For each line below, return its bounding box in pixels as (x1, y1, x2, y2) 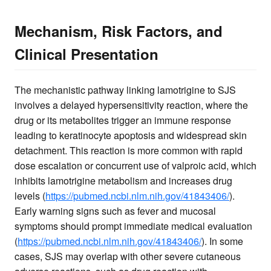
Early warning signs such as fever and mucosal (15, 204, 216, 218)
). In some (201, 234, 243, 249)
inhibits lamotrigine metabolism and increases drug (15, 174, 232, 188)
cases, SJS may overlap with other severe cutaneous (15, 249, 241, 264)
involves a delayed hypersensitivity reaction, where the (15, 98, 248, 113)
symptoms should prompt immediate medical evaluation (15, 219, 252, 233)
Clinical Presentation (15, 43, 158, 64)
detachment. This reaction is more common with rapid (15, 143, 243, 158)
